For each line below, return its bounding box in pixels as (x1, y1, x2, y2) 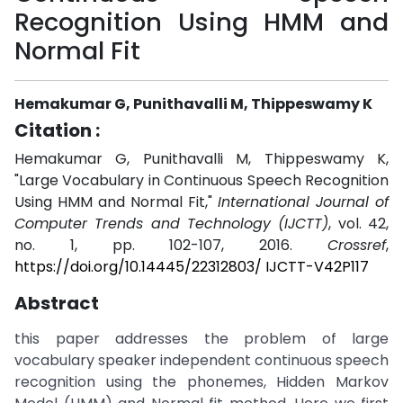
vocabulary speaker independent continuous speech (14, 350, 389, 371)
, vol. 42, (328, 213, 390, 234)
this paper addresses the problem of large (14, 328, 389, 349)
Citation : (14, 118, 100, 143)
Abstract (14, 291, 99, 316)
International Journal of (218, 192, 389, 212)
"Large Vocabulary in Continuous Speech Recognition (14, 170, 389, 191)
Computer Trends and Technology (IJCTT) (14, 213, 329, 234)
